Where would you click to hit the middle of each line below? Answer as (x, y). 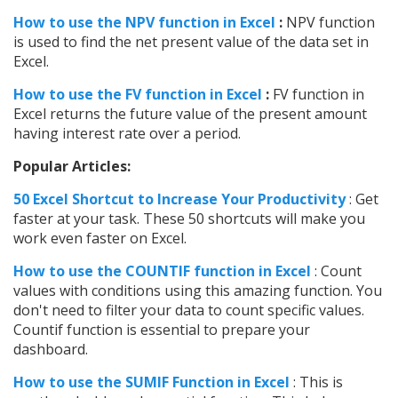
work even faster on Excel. (100, 239)
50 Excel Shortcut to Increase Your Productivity (179, 199)
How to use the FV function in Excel (138, 95)
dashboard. (51, 350)
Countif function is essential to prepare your (162, 330)
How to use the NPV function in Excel (144, 23)
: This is (316, 382)
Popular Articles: (72, 167)
